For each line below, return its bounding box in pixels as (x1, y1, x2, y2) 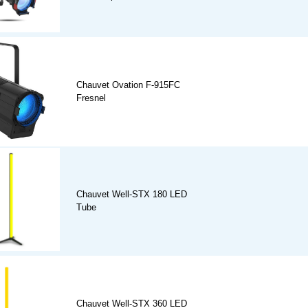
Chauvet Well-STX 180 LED (76, 189, 187, 200)
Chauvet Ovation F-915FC (76, 80, 180, 91)
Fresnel (76, 93, 106, 104)
